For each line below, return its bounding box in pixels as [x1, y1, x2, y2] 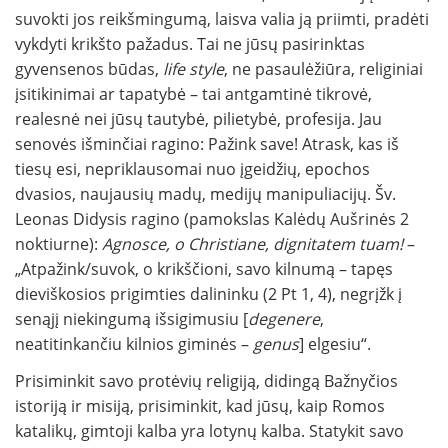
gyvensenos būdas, [15, 58, 163, 81]
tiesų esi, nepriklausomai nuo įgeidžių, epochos [15, 158, 370, 181]
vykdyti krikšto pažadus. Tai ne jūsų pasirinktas [15, 33, 365, 56]
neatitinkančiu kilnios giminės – [15, 333, 253, 356]
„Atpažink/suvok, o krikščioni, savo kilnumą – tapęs [15, 258, 393, 281]
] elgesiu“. [299, 333, 371, 356]
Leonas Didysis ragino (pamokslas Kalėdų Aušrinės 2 [15, 208, 409, 231]
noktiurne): [15, 233, 102, 256]
